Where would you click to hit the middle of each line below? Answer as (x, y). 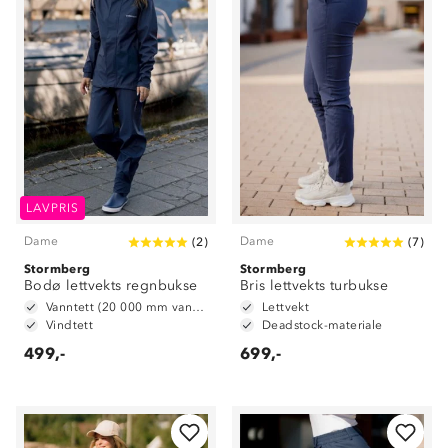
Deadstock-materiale (322, 325)
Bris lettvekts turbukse (314, 285)
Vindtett (70, 325)
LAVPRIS (53, 208)
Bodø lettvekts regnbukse (111, 285)
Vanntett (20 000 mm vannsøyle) (198, 307)
